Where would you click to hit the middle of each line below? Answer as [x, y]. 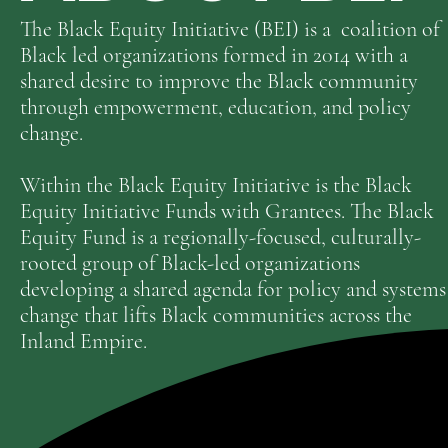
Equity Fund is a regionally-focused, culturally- [220, 237]
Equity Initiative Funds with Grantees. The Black [227, 211]
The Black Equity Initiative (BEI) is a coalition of [230, 29]
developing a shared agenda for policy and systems [233, 289]
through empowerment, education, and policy [215, 107]
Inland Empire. [83, 341]
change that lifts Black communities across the [216, 315]
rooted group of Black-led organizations [190, 263]
